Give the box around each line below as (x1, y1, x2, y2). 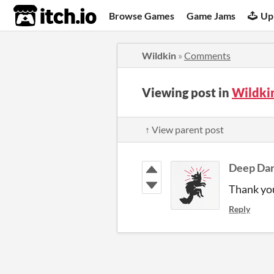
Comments (184, 50, 231, 61)
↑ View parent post (145, 124, 224, 135)
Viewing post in (142, 85, 232, 100)
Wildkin (142, 50, 176, 61)
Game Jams (187, 9, 236, 21)
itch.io (13, 4, 67, 28)
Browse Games (109, 9, 175, 21)
